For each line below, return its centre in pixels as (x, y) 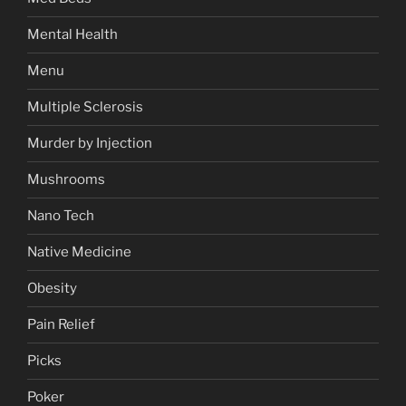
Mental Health (72, 35)
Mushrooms (66, 180)
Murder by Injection (90, 144)
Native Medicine (79, 252)
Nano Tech (61, 216)
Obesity (52, 289)
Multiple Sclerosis (85, 107)
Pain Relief (61, 325)
